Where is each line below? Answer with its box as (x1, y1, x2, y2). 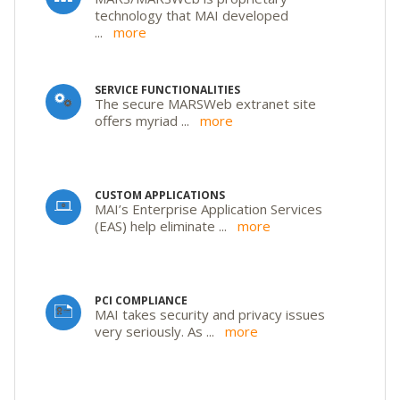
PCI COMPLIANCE (95, 292, 187, 308)
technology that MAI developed (95, 5, 288, 24)
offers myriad (95, 111, 181, 129)
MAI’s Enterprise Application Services (95, 199, 322, 218)
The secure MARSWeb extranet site (95, 94, 316, 112)
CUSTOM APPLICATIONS (95, 187, 225, 203)
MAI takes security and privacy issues (95, 304, 325, 323)
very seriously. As (95, 321, 206, 340)
